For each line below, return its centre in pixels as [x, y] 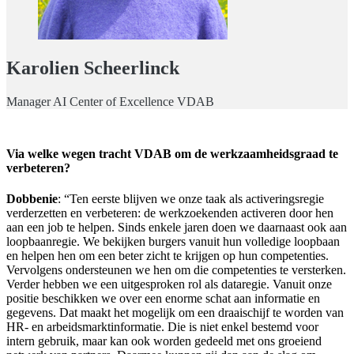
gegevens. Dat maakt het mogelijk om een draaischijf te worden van [175, 312]
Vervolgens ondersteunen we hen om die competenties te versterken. [176, 269]
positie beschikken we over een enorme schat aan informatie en [163, 298]
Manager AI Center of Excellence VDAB [110, 102]
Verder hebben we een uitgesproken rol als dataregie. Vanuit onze [169, 284]
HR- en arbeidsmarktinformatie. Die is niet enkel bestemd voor [162, 326]
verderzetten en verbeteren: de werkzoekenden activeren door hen [170, 213]
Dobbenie [32, 198]
